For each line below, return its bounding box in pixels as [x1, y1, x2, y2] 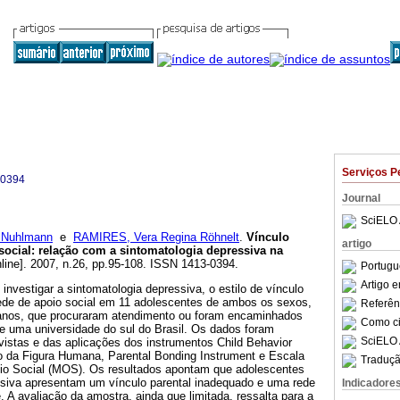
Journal [342, 192, 380, 204]
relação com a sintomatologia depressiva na [38, 244, 283, 258]
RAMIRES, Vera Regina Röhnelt [73, 230, 239, 245]
